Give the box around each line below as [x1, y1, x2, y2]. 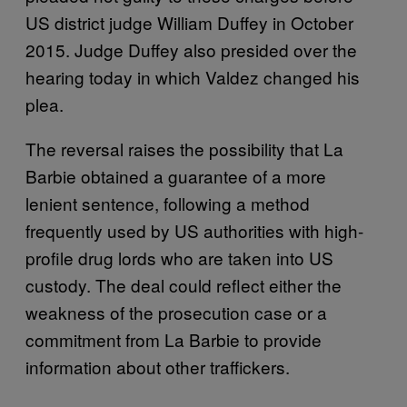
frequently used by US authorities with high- [25, 217, 363, 243]
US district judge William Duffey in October [25, 9, 353, 35]
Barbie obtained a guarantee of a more [25, 163, 326, 188]
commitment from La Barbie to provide [25, 326, 322, 352]
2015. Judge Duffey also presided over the [25, 36, 357, 62]
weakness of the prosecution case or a [25, 299, 327, 324]
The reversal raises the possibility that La [25, 135, 343, 161]
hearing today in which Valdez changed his [25, 64, 360, 89]
